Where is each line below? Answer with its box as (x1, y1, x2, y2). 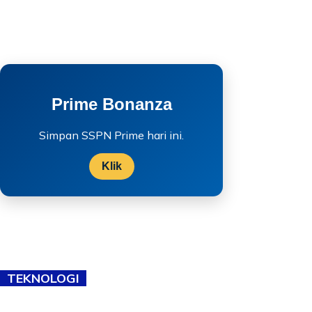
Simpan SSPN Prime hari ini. (39, 127, 184, 142)
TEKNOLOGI (7, 270, 79, 286)
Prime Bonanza (51, 94, 172, 114)
